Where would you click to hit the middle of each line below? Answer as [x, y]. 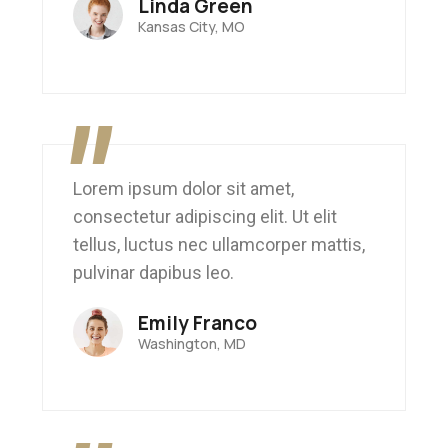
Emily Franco [198, 323]
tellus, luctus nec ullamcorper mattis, [219, 245]
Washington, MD [192, 344]
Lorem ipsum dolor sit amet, [184, 189]
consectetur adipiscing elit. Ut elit [205, 217]
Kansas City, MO [192, 27]
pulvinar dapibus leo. [154, 273]
